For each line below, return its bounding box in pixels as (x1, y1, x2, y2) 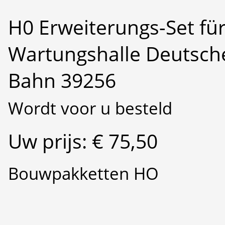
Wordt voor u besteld (8, 96, 172, 120)
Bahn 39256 (8, 67, 116, 94)
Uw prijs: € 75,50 (8, 127, 158, 154)
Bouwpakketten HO (8, 162, 159, 185)
